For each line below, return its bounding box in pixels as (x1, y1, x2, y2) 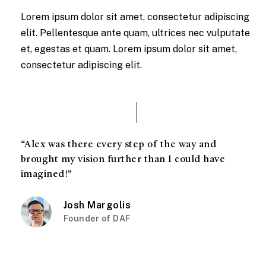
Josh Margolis (63, 199, 131, 211)
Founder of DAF (63, 214, 131, 224)
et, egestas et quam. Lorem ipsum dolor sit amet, (20, 43, 237, 55)
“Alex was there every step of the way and (20, 140, 217, 150)
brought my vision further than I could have (20, 155, 226, 165)
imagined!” (20, 170, 72, 180)
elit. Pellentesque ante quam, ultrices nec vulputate (20, 27, 250, 39)
